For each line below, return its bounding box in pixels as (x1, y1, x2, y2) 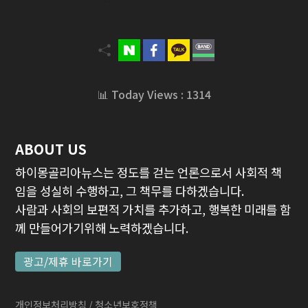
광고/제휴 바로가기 (23, 254, 113, 270)
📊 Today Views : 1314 (97, 85, 211, 102)
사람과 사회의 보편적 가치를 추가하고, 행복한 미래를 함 (15, 200, 291, 218)
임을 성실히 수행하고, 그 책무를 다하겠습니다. (15, 181, 245, 199)
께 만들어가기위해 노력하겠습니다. (15, 219, 189, 236)
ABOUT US (15, 138, 87, 159)
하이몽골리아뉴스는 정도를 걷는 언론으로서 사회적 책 (15, 163, 283, 181)
